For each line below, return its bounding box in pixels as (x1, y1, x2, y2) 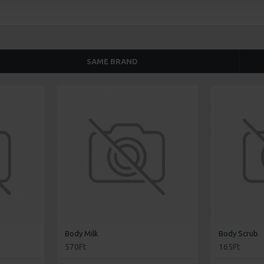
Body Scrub (219, 229, 259, 237)
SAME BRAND (87, 57, 138, 66)
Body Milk (64, 229, 98, 237)
